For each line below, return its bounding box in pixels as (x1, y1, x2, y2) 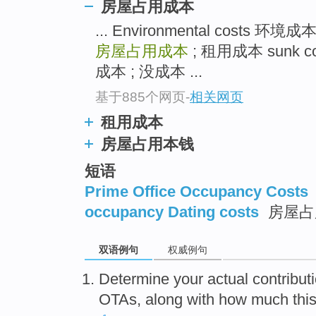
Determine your (99, 270, 207, 288)
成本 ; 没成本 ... (95, 63, 202, 81)
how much (219, 291, 288, 309)
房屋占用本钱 (101, 135, 194, 153)
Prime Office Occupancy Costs (85, 183, 308, 201)
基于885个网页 (95, 89, 186, 104)
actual (207, 270, 248, 288)
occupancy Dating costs (85, 203, 259, 221)
